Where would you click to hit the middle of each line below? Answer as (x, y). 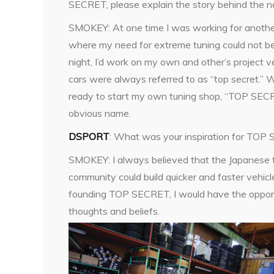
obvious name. (100, 113)
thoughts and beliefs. (114, 211)
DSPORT (89, 137)
